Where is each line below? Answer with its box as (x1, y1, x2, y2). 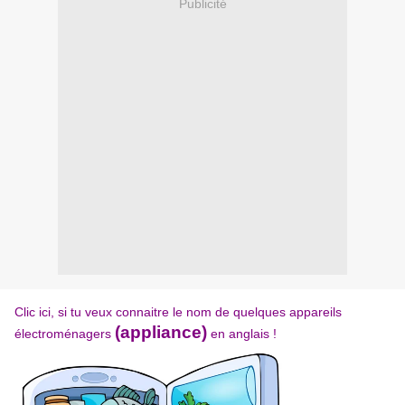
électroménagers (14, 326, 115, 342)
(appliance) (115, 323, 207, 343)
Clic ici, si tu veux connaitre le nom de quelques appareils (14, 305, 342, 320)
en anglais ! (207, 326, 277, 342)
